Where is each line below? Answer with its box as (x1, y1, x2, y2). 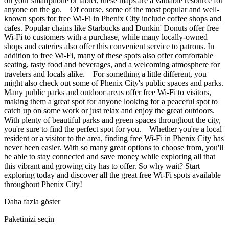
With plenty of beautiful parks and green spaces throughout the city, (4, 116, 221, 125)
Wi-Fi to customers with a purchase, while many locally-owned (4, 33, 208, 42)
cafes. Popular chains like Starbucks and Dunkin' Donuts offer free (4, 24, 219, 33)
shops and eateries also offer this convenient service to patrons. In (4, 42, 214, 51)
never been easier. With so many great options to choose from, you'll (4, 143, 223, 152)
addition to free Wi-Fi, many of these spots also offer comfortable (4, 51, 213, 60)
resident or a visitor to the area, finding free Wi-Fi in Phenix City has (4, 134, 224, 143)
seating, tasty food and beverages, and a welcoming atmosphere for (4, 60, 220, 70)
